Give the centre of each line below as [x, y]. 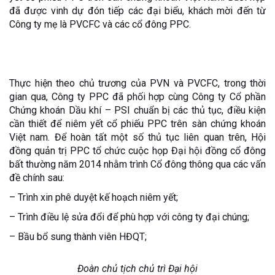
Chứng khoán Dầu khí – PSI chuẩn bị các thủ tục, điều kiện [137, 110]
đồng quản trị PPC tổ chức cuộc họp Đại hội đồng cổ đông [137, 151]
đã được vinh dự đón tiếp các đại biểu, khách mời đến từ [137, 11]
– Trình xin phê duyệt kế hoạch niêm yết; [94, 198]
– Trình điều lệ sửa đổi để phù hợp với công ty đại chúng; [129, 217]
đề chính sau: [37, 178]
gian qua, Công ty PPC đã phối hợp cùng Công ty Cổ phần [137, 97]
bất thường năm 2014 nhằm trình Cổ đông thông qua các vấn [137, 165]
